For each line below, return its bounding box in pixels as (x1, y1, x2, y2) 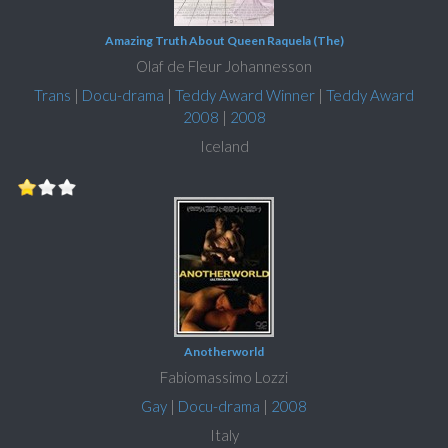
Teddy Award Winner (175, 86, 315, 105)
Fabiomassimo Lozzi (160, 368, 288, 387)
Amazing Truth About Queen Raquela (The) (104, 33, 344, 49)
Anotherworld (184, 344, 264, 360)
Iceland (199, 137, 249, 156)
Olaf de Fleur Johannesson (136, 57, 312, 76)
